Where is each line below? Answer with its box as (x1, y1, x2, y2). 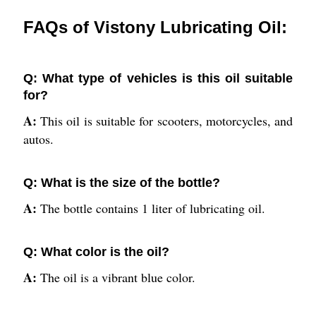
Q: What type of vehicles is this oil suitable (23, 71, 293, 86)
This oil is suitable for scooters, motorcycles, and (40, 112, 293, 130)
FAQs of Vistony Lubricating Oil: (23, 18, 287, 37)
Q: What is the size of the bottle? (23, 176, 220, 190)
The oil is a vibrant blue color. (39, 269, 195, 286)
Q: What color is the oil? (23, 245, 169, 260)
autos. (23, 130, 54, 148)
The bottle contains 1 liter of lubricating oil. (39, 200, 265, 217)
